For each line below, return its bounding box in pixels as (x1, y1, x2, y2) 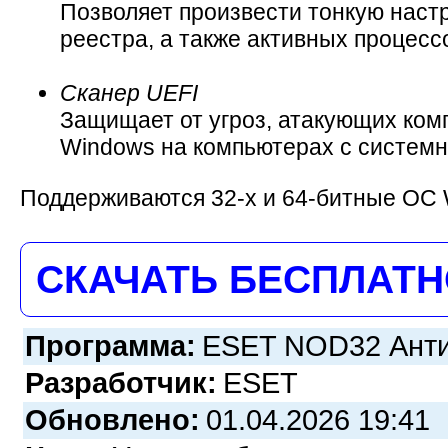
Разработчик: (25, 366, 217, 399)
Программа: (25, 329, 196, 362)
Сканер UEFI (60, 80, 198, 107)
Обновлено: (25, 403, 200, 436)
